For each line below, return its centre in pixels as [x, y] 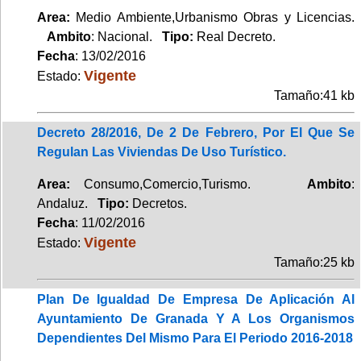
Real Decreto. [236, 36]
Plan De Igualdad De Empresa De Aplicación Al [196, 299]
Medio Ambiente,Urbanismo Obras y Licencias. [212, 17]
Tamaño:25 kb [314, 262]
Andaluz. [67, 203]
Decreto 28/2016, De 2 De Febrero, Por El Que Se [196, 132]
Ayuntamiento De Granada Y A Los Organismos [196, 318]
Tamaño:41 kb [314, 95]
